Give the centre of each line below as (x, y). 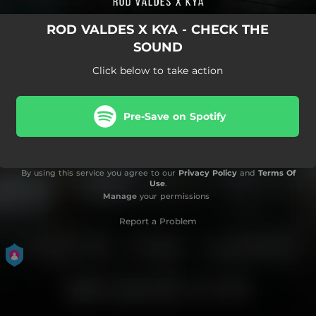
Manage (120, 196)
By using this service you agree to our (99, 173)
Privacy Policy (207, 173)
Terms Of (276, 173)
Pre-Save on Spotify (174, 116)
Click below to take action (158, 71)
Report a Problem (158, 221)
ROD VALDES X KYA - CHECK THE (158, 30)
